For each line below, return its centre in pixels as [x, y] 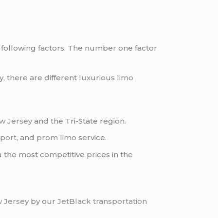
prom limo [57, 138]
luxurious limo [106, 78]
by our [43, 201]
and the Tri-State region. [79, 121]
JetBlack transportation [102, 201]
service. [92, 138]
